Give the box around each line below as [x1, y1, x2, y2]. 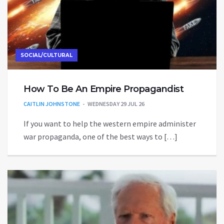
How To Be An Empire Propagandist [23, 83, 183, 95]
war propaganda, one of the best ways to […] [23, 131, 177, 142]
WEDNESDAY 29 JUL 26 [87, 100, 144, 108]
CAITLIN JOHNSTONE [23, 100, 80, 108]
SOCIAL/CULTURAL [20, 52, 72, 59]
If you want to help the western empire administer [23, 118, 196, 129]
